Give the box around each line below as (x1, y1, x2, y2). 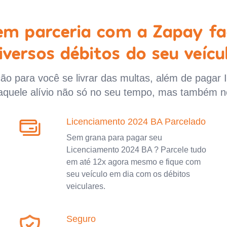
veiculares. (66, 181, 105, 191)
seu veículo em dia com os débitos (66, 169, 190, 178)
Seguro (66, 213, 96, 224)
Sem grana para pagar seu (66, 133, 162, 142)
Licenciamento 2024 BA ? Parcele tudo (66, 145, 206, 154)
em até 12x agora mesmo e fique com (66, 157, 201, 166)
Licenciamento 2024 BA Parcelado (66, 116, 206, 127)
